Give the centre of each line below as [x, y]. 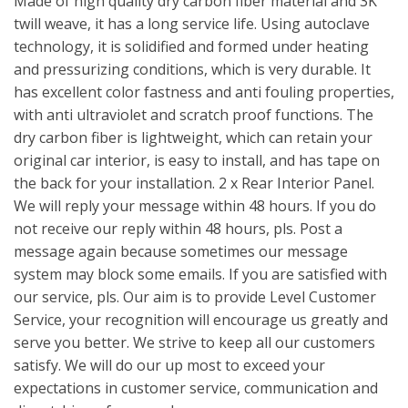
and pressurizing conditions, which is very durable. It [192, 69]
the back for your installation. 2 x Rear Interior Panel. [194, 183]
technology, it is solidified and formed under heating [191, 46]
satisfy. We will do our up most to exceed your [169, 365]
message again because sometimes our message [181, 251]
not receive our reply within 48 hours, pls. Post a [178, 229]
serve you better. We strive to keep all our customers [194, 342]
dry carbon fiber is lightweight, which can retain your [193, 138]
